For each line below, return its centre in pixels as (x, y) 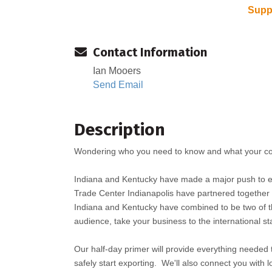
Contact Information (150, 53)
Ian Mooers (117, 71)
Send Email (118, 85)
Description (120, 130)
